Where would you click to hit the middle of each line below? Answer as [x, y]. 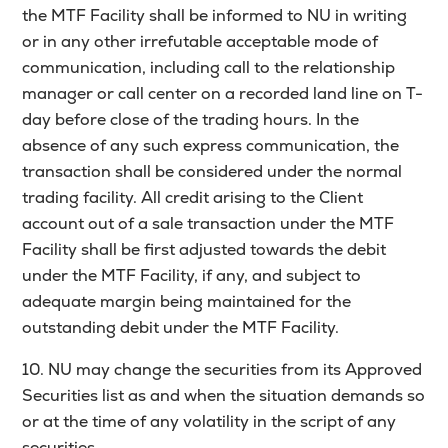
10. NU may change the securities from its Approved [222, 370]
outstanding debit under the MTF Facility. [181, 328]
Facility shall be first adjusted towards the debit [204, 250]
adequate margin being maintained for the [187, 302]
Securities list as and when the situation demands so [224, 396]
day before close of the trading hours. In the [191, 120]
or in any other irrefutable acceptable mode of [200, 42]
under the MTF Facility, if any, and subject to [192, 276]
